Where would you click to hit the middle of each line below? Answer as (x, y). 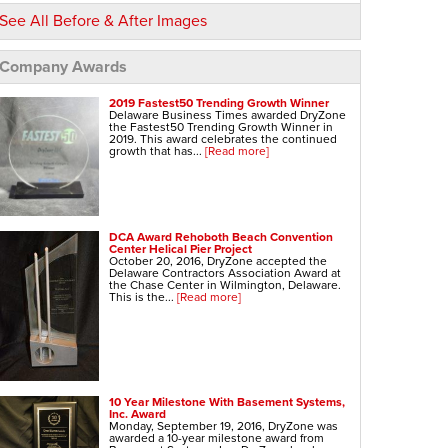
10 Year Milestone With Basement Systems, (227, 402)
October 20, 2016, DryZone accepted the (218, 261)
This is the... (143, 297)
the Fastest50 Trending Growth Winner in (221, 127)
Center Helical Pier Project (180, 249)
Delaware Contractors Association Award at (225, 273)
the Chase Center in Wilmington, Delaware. (225, 285)
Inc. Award (137, 414)
